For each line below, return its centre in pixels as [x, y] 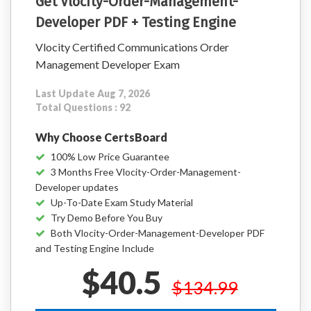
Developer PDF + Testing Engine [136, 22]
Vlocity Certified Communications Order [132, 47]
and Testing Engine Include [95, 248]
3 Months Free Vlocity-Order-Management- [146, 172]
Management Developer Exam [108, 64]
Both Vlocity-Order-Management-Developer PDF [158, 233]
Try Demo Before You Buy [107, 218]
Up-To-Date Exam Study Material [122, 202]
